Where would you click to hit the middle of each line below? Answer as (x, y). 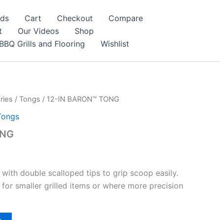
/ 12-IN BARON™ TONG (80, 99)
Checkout (75, 18)
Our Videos (38, 31)
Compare (125, 18)
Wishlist (115, 43)
